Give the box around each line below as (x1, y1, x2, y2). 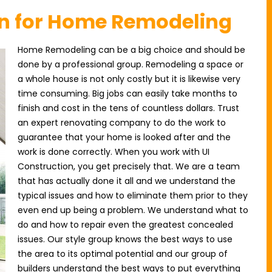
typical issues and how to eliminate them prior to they (18, 189, 248, 202)
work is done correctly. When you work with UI (18, 146, 209, 158)
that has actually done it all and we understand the (18, 175, 236, 187)
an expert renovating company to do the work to (18, 117, 226, 129)
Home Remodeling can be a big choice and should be (18, 44, 245, 56)
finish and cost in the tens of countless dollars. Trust (18, 102, 239, 114)
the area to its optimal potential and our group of (18, 248, 228, 260)
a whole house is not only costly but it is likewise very (18, 73, 240, 85)
